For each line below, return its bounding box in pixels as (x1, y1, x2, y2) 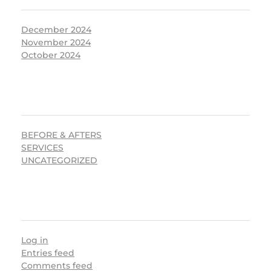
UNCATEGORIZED (21, 155, 97, 166)
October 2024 (21, 50, 80, 61)
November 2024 (21, 37, 91, 48)
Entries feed (21, 247, 74, 259)
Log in (21, 235, 48, 246)
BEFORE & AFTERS (21, 129, 102, 141)
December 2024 (21, 24, 91, 36)
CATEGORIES (105, 96, 166, 106)
